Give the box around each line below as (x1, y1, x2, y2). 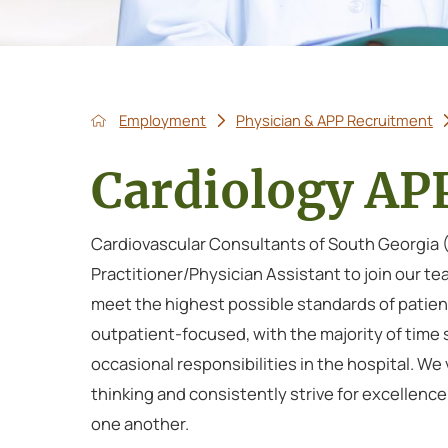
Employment (119, 110, 207, 131)
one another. (90, 411, 189, 435)
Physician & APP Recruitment (235, 110, 433, 131)
